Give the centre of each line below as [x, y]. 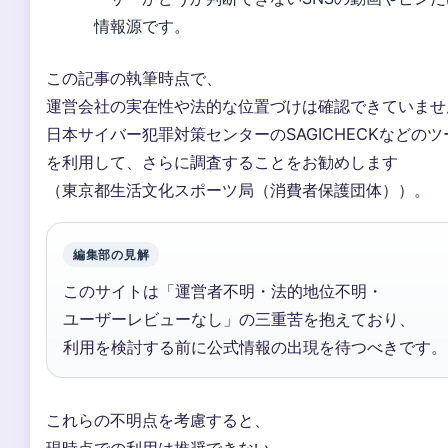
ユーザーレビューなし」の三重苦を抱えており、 [239, 318]
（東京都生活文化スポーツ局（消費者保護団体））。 [238, 189]
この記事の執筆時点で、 [134, 77]
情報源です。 [142, 25]
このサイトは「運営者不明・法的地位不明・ [223, 290]
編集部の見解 [111, 254]
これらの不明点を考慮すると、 [158, 419]
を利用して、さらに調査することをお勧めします [222, 161]
